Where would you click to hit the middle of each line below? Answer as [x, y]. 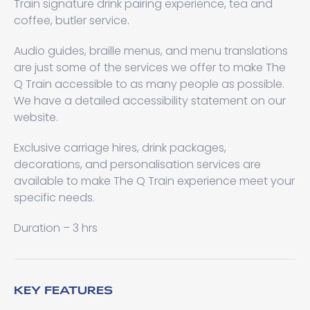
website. [36, 117]
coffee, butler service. [72, 20]
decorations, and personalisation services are [137, 164]
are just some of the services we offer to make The [150, 67]
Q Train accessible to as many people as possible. [149, 84]
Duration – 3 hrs [56, 228]
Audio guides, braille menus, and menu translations [151, 51]
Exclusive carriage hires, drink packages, [120, 148]
